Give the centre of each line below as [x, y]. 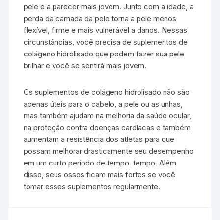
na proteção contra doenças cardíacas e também [107, 127]
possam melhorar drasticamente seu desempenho [109, 151]
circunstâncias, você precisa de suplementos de [106, 42]
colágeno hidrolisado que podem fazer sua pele [104, 54]
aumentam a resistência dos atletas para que [99, 139]
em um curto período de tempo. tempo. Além [100, 163]
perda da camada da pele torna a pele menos [100, 18]
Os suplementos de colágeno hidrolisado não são [107, 92]
